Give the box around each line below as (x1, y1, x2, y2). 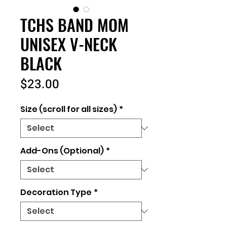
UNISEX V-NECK (20, 32, 117, 56)
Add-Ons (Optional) (20, 145, 104, 157)
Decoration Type (20, 186, 92, 198)
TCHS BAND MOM (20, 13, 129, 36)
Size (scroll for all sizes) (20, 103, 117, 115)
